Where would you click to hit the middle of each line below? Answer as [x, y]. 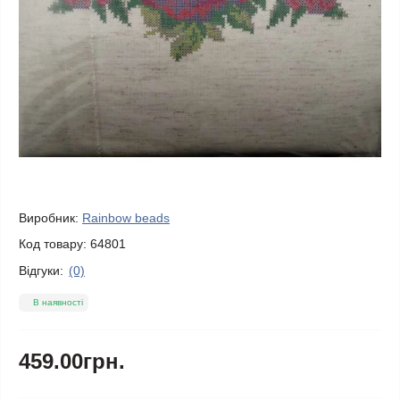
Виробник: [49, 218]
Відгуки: [41, 270]
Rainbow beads [126, 218]
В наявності [58, 302]
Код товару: [53, 244]
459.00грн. [72, 361]
